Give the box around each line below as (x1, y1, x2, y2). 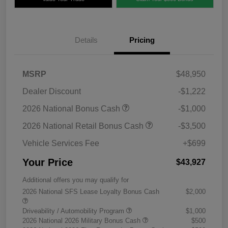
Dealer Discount (22, 87, 81, 96)
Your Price (22, 157, 73, 168)
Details (74, 36, 98, 45)
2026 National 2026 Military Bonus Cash (22, 217, 142, 225)
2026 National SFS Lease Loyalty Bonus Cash (22, 188, 159, 196)
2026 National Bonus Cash (22, 104, 122, 113)
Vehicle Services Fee (22, 139, 99, 148)
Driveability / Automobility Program (22, 207, 126, 215)
